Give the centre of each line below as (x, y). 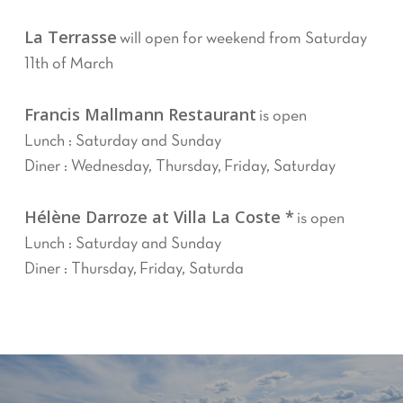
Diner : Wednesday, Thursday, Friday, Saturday (179, 167)
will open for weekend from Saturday (242, 39)
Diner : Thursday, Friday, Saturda (134, 269)
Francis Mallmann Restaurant (140, 114)
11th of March (68, 64)
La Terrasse (70, 37)
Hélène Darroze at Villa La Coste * (159, 217)
